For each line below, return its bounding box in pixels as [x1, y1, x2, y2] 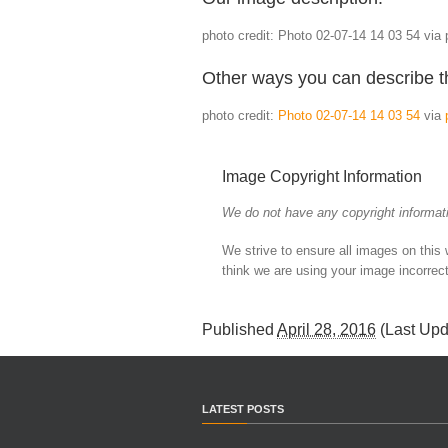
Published [202, 321, 277, 338]
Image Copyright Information [222, 168, 422, 185]
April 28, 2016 [277, 321, 376, 338]
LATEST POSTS [202, 403, 284, 415]
